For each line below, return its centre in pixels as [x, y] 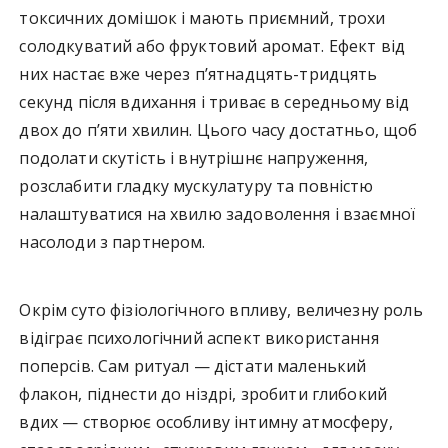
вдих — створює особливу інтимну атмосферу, [206, 421]
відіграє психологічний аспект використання [199, 337]
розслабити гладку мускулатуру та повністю [196, 185]
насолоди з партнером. [112, 241]
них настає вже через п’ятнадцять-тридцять [198, 73]
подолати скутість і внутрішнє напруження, [194, 157]
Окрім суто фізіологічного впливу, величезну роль [221, 309]
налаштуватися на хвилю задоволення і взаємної [217, 213]
